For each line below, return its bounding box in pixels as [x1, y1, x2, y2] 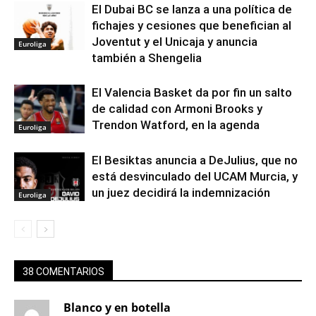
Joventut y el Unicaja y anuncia [92, 35, 257, 49]
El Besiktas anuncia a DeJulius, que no [92, 153, 298, 167]
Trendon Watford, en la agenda [92, 118, 260, 132]
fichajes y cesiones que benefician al [92, 18, 291, 32]
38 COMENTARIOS [23, 266, 104, 277]
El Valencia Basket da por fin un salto [92, 85, 292, 99]
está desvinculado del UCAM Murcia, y [92, 169, 298, 183]
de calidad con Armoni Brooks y [92, 102, 262, 116]
